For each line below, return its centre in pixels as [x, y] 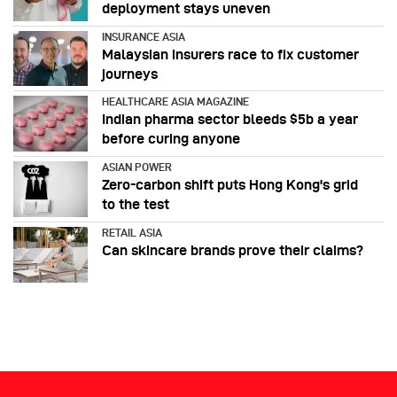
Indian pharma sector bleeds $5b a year [230, 120]
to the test [136, 205]
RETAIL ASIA [132, 233]
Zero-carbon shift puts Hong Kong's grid [230, 185]
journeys [130, 74]
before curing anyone [171, 139]
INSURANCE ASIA [144, 36]
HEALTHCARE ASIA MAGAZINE [175, 102]
